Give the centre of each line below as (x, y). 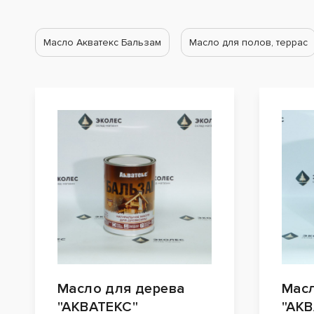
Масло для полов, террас (248, 43)
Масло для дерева (121, 289)
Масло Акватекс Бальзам (102, 43)
